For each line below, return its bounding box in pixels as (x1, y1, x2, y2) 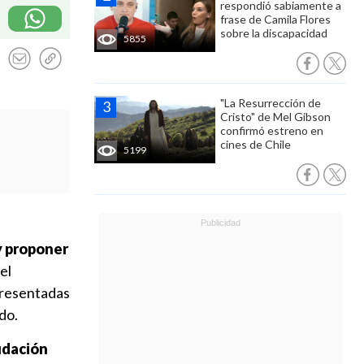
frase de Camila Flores (220, 12, 331, 26)
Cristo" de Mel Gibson (220, 110, 331, 123)
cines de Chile (220, 137, 291, 151)
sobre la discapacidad (220, 26, 327, 40)
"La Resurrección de (220, 96, 321, 110)
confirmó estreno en (220, 123, 323, 137)
